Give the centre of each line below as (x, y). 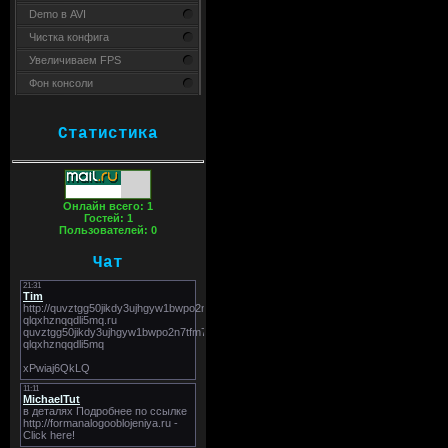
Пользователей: (105, 229)
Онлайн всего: (105, 205)
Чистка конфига (69, 37)
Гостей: (105, 217)
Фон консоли (61, 83)
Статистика (108, 134)
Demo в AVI (57, 14)
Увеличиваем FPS (75, 60)
